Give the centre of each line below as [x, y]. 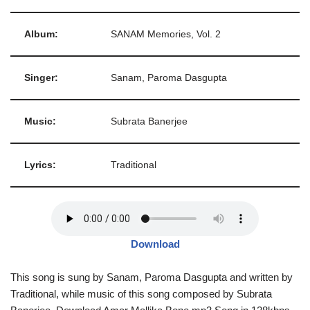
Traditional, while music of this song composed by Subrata [141, 294]
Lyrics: [40, 165]
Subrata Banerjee [149, 121]
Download [155, 244]
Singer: [41, 78]
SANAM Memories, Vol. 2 [166, 34]
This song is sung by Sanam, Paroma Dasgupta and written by [152, 277]
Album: [41, 34]
